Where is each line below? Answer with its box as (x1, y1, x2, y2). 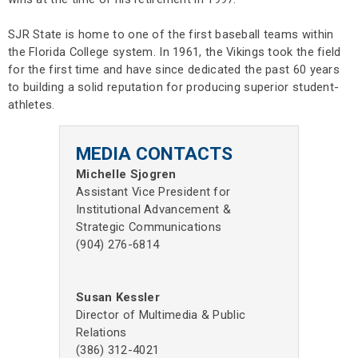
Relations (76, 325, 127, 340)
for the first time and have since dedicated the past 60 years (8, 62, 340, 78)
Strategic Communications (76, 220, 222, 235)
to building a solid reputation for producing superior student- (8, 80, 340, 95)
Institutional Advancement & (76, 202, 231, 217)
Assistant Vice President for (76, 185, 231, 200)
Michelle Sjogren (76, 167, 177, 182)
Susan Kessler (76, 290, 160, 305)
